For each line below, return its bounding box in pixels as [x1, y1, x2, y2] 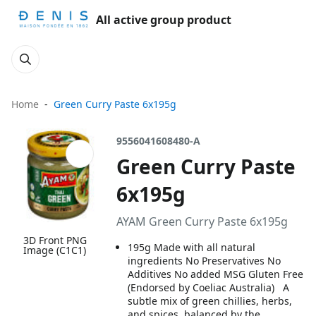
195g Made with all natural [128, 241, 256, 254]
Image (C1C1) [23, 243, 87, 257]
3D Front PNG [23, 233, 87, 248]
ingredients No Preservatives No [128, 254, 281, 267]
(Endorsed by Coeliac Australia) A [128, 281, 290, 294]
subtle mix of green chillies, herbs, [128, 294, 293, 308]
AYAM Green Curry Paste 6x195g [116, 214, 288, 229]
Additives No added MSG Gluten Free [128, 267, 304, 281]
